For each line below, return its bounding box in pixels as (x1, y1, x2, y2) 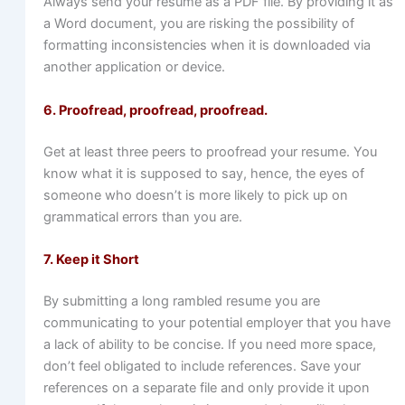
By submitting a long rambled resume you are (42, 292, 320, 309)
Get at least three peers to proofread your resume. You (42, 143, 377, 160)
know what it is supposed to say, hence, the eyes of (42, 165, 364, 182)
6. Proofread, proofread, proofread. (42, 101, 268, 118)
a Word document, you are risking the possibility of (42, 15, 354, 33)
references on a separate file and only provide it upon (42, 379, 370, 396)
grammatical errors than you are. (42, 208, 242, 225)
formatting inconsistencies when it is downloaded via (42, 37, 371, 54)
